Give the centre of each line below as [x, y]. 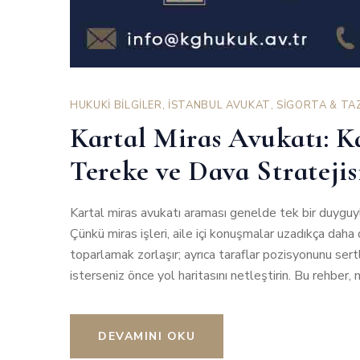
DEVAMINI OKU [147, 337]
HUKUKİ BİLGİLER [116, 106]
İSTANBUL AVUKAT [219, 106]
